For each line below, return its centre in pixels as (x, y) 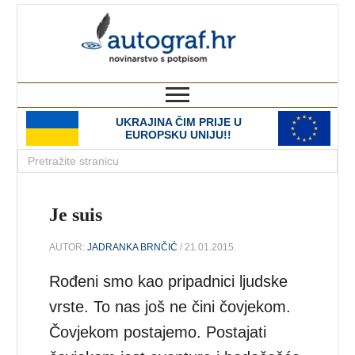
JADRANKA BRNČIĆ (133, 247)
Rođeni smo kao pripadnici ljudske (169, 281)
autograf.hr (269, 19)
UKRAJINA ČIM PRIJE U (178, 122)
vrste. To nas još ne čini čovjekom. (170, 306)
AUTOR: (69, 247)
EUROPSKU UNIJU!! (178, 135)
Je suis (76, 215)
